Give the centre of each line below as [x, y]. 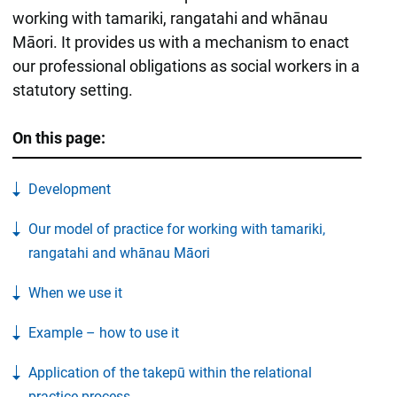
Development [69, 189]
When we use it [75, 292]
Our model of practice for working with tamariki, [176, 229]
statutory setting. [72, 90]
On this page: [58, 137]
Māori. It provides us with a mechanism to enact [180, 42]
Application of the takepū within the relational [170, 372]
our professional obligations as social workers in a [186, 66]
